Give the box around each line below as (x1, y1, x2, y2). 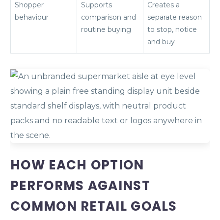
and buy (147, 37, 175, 46)
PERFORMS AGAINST (10, 176, 150, 194)
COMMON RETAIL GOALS (10, 197, 177, 215)
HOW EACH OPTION (10, 156, 144, 174)
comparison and (81, 12, 136, 22)
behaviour (15, 12, 49, 22)
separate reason (147, 12, 202, 22)
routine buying (81, 25, 131, 34)
